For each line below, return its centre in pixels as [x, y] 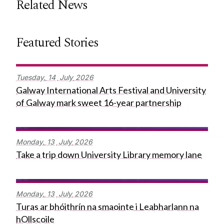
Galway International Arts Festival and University [111, 90]
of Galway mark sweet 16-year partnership [99, 103]
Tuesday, [31, 77]
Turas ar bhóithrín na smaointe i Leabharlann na [107, 207]
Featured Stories [57, 43]
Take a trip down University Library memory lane [109, 155]
